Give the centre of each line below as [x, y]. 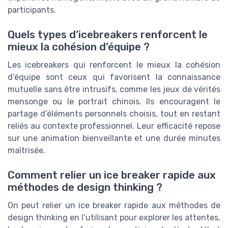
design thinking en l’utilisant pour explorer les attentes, [114, 218]
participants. [32, 10]
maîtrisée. [26, 151]
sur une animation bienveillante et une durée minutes [114, 138]
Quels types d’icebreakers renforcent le [108, 35]
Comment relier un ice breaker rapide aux [112, 175]
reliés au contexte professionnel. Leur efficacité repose [114, 126]
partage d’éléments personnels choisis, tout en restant [114, 114]
